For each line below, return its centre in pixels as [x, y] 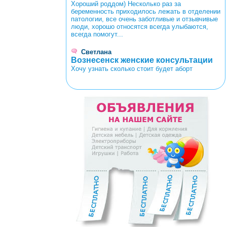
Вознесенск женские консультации [142, 60]
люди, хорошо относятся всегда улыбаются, [140, 26]
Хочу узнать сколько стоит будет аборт [132, 68]
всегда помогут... [97, 34]
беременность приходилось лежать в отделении [146, 11]
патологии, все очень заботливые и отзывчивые [144, 19]
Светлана [96, 52]
